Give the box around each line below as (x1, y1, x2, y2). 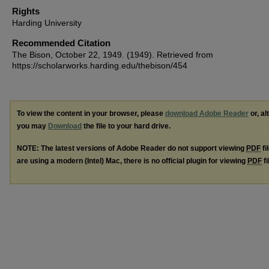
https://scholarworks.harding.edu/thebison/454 (12, 61, 187, 70)
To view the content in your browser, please (17, 109, 165, 118)
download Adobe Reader (165, 109, 249, 118)
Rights (12, 6, 40, 16)
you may (17, 122, 48, 130)
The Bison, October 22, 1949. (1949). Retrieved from (12, 50, 213, 59)
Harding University (12, 18, 82, 28)
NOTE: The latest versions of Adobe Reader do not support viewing (17, 144, 246, 153)
